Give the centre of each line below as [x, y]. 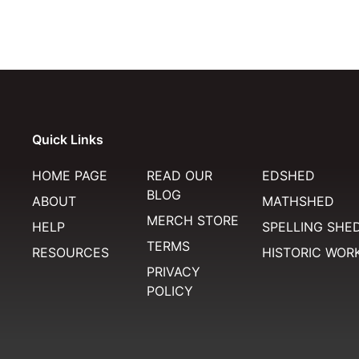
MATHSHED [298, 201]
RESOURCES [70, 252]
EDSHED [288, 175]
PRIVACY [174, 272]
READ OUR [180, 175]
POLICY [170, 291]
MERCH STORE [193, 220]
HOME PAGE [69, 175]
